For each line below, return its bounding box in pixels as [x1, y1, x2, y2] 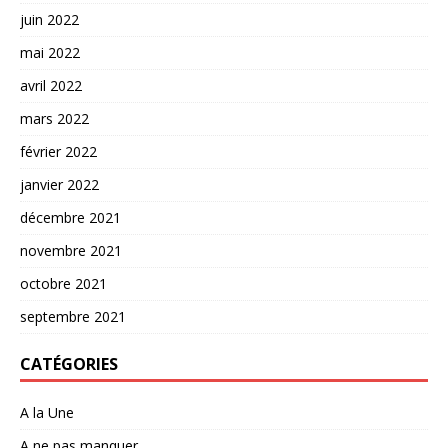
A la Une [20, 403, 74, 423]
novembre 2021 [20, 241, 122, 261]
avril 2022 [20, 76, 82, 96]
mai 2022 [20, 43, 80, 63]
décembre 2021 [20, 208, 121, 228]
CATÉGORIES [20, 353, 118, 376]
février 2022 [20, 142, 97, 162]
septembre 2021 [20, 307, 126, 327]
